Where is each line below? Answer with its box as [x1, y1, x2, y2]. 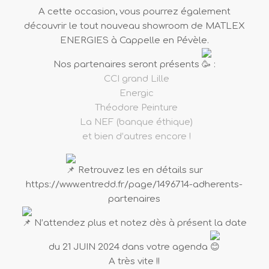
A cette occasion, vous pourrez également [38, 7, 231, 17]
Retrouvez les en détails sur [75, 165, 203, 176]
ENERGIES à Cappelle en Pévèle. [59, 35, 209, 46]
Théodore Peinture [95, 103, 178, 113]
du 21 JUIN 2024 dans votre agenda [49, 242, 211, 253]
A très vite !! [109, 256, 160, 267]
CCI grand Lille [103, 74, 169, 85]
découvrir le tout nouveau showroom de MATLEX [23, 21, 245, 32]
